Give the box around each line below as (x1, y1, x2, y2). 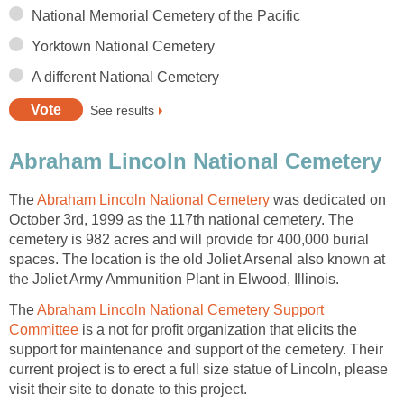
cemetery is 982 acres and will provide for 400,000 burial (9, 232, 369, 247)
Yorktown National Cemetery (32, 39, 215, 55)
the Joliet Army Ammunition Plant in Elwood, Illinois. (9, 271, 339, 287)
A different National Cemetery (32, 69, 219, 86)
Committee (9, 322, 78, 337)
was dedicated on (270, 192, 386, 207)
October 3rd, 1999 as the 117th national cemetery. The (9, 212, 353, 227)
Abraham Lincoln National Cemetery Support (37, 302, 324, 317)
